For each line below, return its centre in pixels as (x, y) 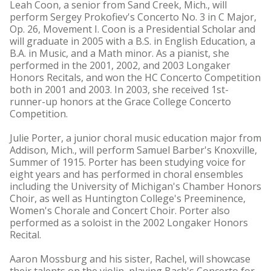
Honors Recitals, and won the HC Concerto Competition (135, 77)
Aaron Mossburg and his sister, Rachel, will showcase (130, 259)
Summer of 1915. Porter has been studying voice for (128, 162)
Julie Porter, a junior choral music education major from (135, 138)
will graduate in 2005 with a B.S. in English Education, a (132, 41)
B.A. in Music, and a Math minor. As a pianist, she (119, 53)
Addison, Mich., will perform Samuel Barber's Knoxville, (133, 150)
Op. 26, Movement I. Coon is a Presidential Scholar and (132, 29)
